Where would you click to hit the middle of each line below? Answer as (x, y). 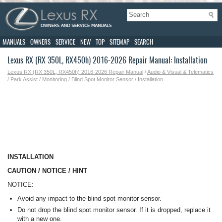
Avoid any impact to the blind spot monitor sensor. (89, 199)
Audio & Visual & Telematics (180, 72)
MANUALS (14, 42)
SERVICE (65, 42)
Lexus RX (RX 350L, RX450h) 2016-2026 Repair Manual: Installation (107, 60)
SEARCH (144, 42)
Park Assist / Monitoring (39, 80)
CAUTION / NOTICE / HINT (47, 171)
